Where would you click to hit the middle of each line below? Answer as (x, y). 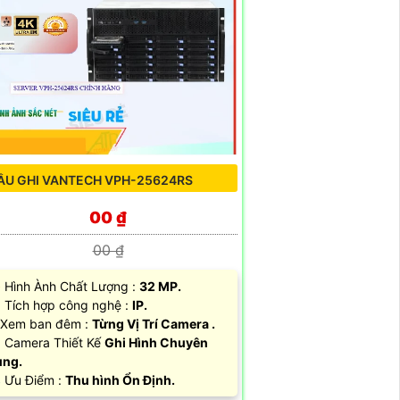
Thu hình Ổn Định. (120, 380)
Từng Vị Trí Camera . (154, 324)
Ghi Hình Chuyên (156, 343)
